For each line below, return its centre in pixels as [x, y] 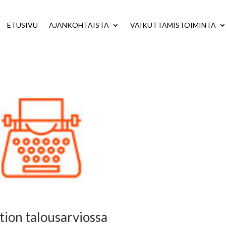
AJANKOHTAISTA [79, 25]
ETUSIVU [23, 25]
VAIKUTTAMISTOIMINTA [173, 25]
